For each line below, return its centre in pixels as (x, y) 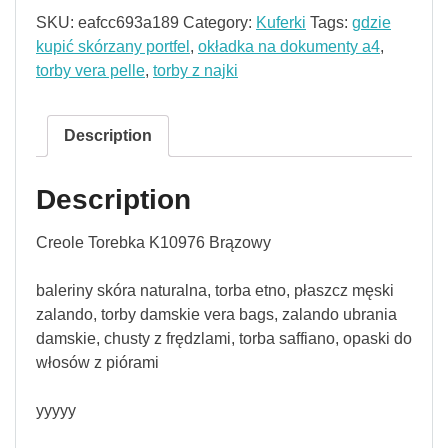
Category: (219, 23)
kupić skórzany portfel (113, 47)
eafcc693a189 (128, 23)
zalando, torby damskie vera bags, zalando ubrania (216, 315)
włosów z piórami (97, 363)
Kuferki (281, 23)
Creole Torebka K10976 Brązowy (153, 243)
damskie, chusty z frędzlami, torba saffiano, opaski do (224, 339)
